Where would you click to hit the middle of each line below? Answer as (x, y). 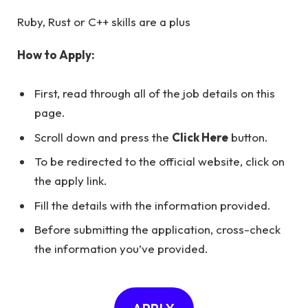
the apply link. (71, 181)
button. (248, 137)
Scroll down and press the (103, 137)
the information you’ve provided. (121, 249)
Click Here (200, 137)
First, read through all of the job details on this (155, 93)
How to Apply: (56, 55)
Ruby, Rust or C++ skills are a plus (104, 21)
